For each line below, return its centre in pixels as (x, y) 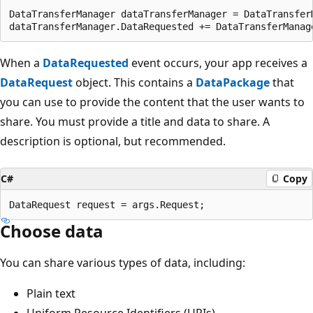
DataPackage (233, 82)
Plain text (51, 293)
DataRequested (86, 63)
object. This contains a (134, 82)
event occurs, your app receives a (218, 63)
